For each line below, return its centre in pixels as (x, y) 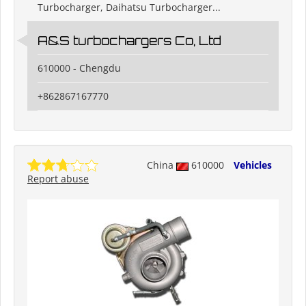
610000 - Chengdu (79, 68)
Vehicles (253, 165)
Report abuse (58, 179)
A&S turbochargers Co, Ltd (129, 41)
